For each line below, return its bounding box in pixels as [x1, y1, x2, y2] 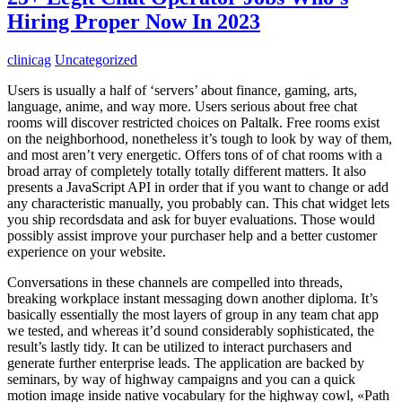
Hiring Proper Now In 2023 [7, 9, 260, 33]
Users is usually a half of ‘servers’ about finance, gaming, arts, [7, 82, 357, 98]
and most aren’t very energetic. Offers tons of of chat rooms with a [7, 146, 382, 162]
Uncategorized [55, 51, 137, 67]
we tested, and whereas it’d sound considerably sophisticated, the [7, 322, 374, 338]
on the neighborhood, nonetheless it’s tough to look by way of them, [7, 130, 392, 146]
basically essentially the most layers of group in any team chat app [7, 306, 379, 322]
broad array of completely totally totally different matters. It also [7, 162, 366, 179]
